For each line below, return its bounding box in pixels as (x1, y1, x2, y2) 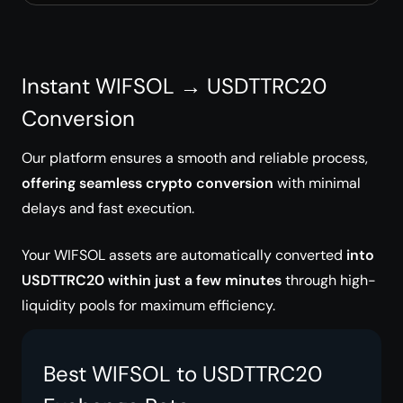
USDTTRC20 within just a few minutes (22, 271, 282, 290)
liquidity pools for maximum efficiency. (22, 296, 275, 315)
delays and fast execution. (22, 199, 194, 218)
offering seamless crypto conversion (22, 174, 273, 193)
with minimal (273, 174, 361, 193)
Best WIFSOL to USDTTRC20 (43, 360, 322, 388)
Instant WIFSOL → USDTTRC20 (22, 72, 327, 100)
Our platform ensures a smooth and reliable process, (22, 148, 368, 167)
